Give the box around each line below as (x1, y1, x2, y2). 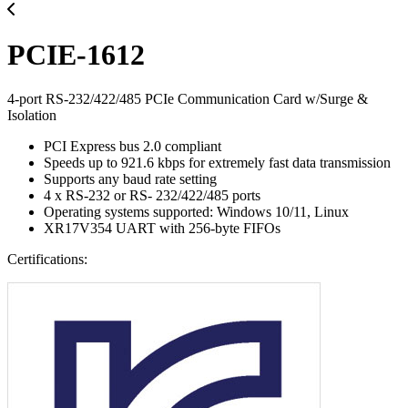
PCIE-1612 (7, 37, 145, 71)
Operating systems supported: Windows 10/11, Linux (44, 204, 349, 220)
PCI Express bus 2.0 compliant (44, 138, 221, 155)
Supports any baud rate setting (44, 171, 217, 188)
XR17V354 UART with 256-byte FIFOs (44, 220, 280, 237)
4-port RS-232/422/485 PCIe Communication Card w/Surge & (7, 91, 368, 107)
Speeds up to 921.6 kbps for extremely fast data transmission (44, 155, 391, 171)
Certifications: (7, 251, 87, 268)
